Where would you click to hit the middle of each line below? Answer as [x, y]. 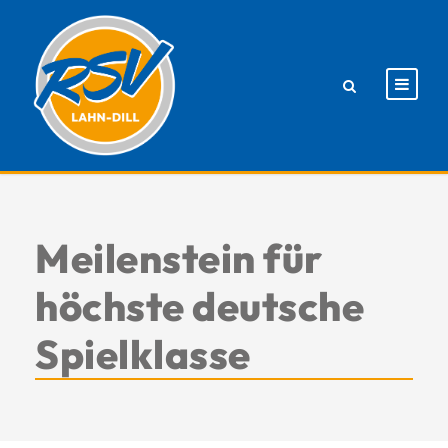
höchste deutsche [199, 305]
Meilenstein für [179, 257]
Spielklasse [143, 353]
